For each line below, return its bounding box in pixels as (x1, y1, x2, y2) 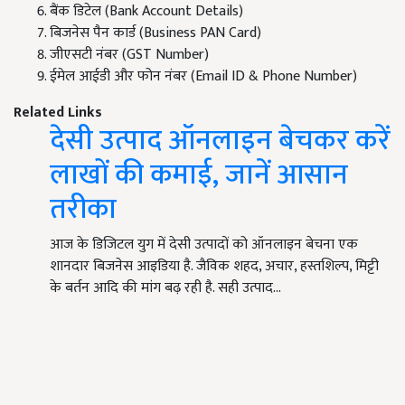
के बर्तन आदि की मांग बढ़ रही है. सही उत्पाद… (50, 276, 281, 301)
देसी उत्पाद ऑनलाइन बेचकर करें (50, 117, 391, 165)
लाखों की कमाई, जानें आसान (50, 151, 348, 200)
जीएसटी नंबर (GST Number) (50, 42, 209, 68)
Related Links (14, 100, 102, 126)
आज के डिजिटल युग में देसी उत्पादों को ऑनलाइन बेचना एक (50, 232, 358, 258)
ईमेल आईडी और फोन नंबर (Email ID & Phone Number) (50, 64, 357, 89)
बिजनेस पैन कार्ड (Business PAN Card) (50, 21, 261, 46)
